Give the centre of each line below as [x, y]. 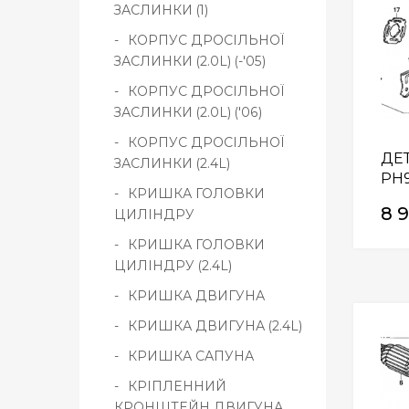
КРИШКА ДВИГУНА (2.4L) [215, 325]
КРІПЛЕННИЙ [177, 386]
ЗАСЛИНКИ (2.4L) [172, 163]
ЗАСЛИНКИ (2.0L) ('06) [188, 112]
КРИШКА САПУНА [191, 356]
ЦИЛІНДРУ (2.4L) [173, 265]
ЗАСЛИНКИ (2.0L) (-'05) [190, 61]
